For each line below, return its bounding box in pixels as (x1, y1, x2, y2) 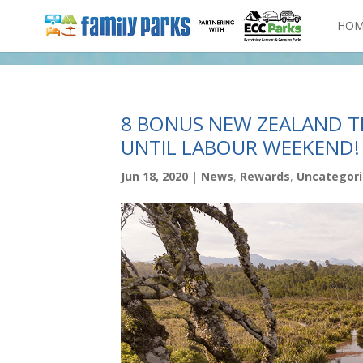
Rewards (240, 169, 291, 184)
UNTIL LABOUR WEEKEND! (121, 134, 361, 160)
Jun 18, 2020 (121, 169, 189, 184)
